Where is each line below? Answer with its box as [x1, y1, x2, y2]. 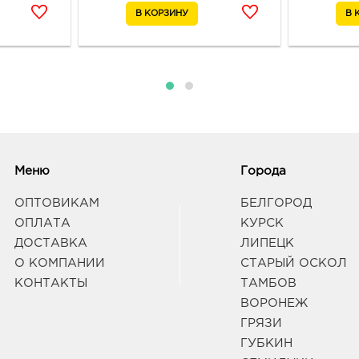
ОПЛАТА [14, 218, 71, 229]
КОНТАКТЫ [14, 278, 87, 289]
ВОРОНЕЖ [240, 298, 308, 309]
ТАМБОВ [240, 278, 296, 289]
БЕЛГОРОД [240, 198, 312, 209]
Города [240, 166, 286, 177]
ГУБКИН [240, 338, 292, 349]
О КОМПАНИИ [14, 258, 105, 269]
